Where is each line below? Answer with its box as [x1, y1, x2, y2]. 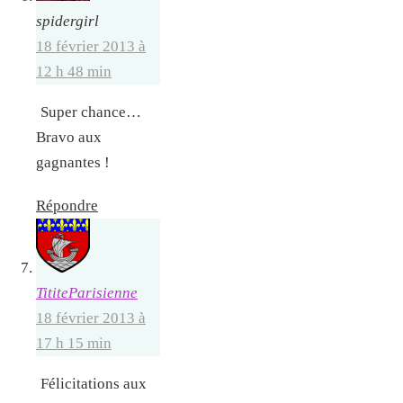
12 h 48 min [36, 62, 112, 80]
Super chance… [40, 103, 141, 121]
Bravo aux [36, 128, 102, 146]
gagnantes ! [36, 153, 110, 171]
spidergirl [36, 12, 99, 30]
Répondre [36, 197, 98, 215]
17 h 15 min [36, 335, 112, 353]
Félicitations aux [40, 375, 147, 393]
